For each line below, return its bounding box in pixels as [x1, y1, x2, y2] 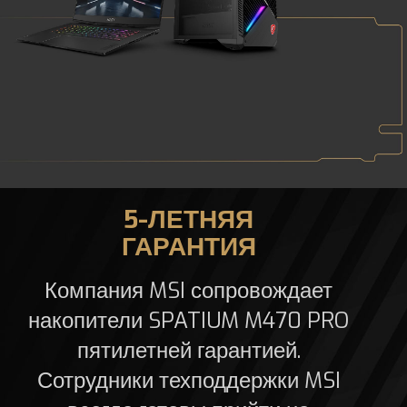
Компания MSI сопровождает [45, 276, 333, 306]
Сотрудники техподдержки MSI [36, 366, 341, 396]
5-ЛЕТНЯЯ [124, 203, 254, 237]
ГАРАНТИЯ [121, 230, 256, 264]
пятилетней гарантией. [76, 336, 301, 366]
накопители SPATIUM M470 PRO [28, 306, 350, 336]
